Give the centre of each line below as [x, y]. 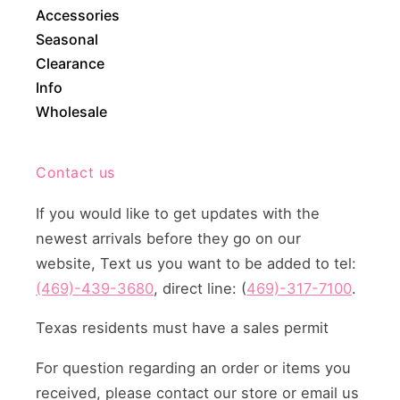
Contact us [75, 172]
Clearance [70, 63]
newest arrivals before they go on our [168, 238]
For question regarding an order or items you [193, 367]
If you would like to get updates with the [178, 213]
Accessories [78, 15]
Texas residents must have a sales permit [182, 328]
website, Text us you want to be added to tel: [196, 263]
